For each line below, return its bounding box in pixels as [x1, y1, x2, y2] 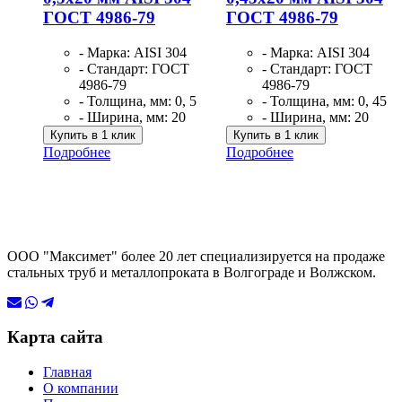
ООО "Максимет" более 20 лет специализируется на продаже [7, 248, 385, 264]
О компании [43, 380, 118, 396]
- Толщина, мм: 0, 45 [261, 92, 387, 109]
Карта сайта [7, 328, 103, 347]
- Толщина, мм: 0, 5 [79, 92, 197, 109]
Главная [43, 364, 92, 380]
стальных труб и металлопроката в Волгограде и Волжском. [7, 264, 376, 280]
